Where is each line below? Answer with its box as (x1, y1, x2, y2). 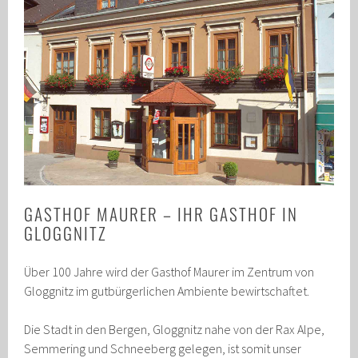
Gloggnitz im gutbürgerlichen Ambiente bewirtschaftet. (24, 282, 310, 299)
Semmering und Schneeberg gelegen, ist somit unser (24, 340, 302, 356)
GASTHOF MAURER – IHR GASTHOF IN (24, 201, 299, 226)
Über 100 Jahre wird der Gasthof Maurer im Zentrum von (24, 263, 315, 280)
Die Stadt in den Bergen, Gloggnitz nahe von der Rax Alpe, (24, 320, 325, 337)
